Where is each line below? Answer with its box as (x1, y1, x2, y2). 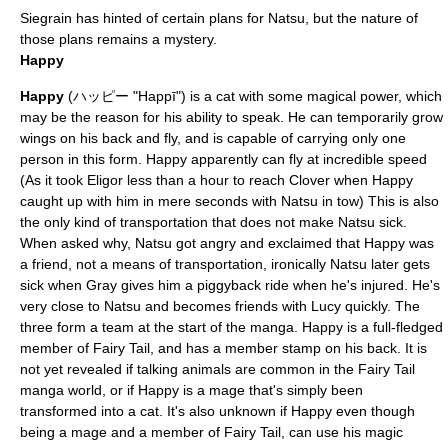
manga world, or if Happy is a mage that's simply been (20, 382, 363, 398)
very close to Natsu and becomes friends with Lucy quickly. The (20, 298, 420, 314)
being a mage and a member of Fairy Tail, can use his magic (20, 424, 403, 440)
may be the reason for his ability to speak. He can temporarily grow (20, 109, 443, 125)
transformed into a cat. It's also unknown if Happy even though (20, 403, 415, 419)
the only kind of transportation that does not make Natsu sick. (20, 214, 407, 230)
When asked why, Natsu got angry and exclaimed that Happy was (20, 235, 434, 251)
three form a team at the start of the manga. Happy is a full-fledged (20, 319, 443, 335)
